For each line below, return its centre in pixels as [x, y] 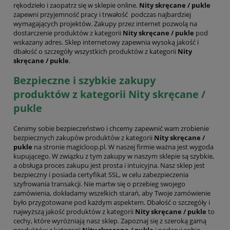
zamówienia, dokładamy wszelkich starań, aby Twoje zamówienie [112, 193]
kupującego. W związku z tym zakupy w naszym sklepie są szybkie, [114, 156]
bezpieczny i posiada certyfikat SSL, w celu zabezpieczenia [101, 174]
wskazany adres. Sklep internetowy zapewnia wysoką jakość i [106, 42]
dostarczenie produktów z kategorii [68, 33]
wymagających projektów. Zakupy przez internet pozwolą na [105, 24]
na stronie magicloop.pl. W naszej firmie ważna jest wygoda [123, 147]
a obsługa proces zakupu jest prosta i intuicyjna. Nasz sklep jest [109, 165]
